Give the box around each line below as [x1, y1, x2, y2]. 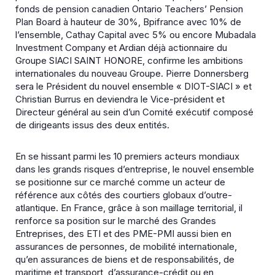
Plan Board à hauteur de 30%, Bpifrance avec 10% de [15, 16, 241, 28]
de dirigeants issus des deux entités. [15, 119, 169, 131]
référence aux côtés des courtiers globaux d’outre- [15, 189, 232, 201]
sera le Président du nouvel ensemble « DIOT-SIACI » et [15, 80, 252, 92]
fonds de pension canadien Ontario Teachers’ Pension [15, 3, 243, 15]
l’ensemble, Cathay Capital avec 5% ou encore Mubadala [15, 29, 256, 41]
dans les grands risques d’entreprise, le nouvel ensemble [15, 163, 254, 175]
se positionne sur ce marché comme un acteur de [15, 176, 225, 188]
